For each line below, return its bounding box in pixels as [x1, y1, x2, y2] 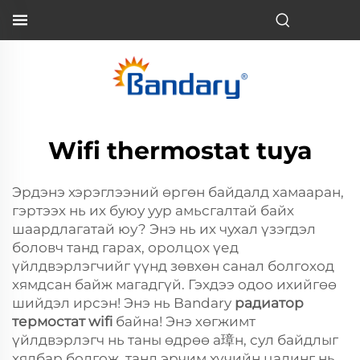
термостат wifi [12, 313, 116, 329]
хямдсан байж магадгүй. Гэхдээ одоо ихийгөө [12, 276, 337, 292]
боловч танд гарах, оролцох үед [12, 239, 239, 256]
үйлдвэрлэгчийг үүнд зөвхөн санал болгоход [12, 258, 334, 274]
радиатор [235, 295, 304, 311]
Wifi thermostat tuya [47, 136, 313, 166]
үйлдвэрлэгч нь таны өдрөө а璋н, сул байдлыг [12, 332, 338, 348]
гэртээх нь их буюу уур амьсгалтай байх [12, 202, 294, 219]
